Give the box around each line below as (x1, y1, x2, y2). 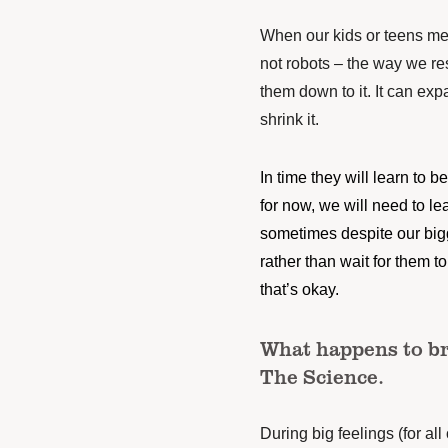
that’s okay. (259, 280, 339, 298)
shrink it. (259, 110, 323, 128)
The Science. (259, 361, 384, 390)
